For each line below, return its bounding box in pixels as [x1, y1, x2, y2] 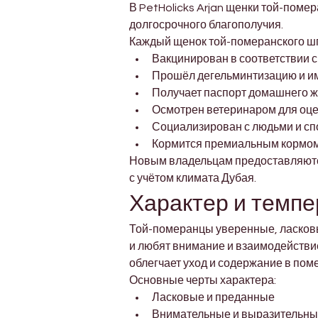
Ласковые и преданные [152, 292, 275, 304]
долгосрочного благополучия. [129, 19, 283, 31]
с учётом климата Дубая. [129, 172, 256, 185]
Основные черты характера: [129, 275, 276, 287]
